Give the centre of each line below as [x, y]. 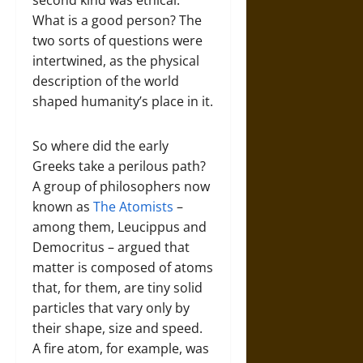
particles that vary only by [111, 308]
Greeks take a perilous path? [119, 166]
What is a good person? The [117, 20]
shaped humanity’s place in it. [123, 101]
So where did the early [100, 146]
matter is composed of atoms [123, 267]
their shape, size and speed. [117, 328]
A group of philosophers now [121, 186]
